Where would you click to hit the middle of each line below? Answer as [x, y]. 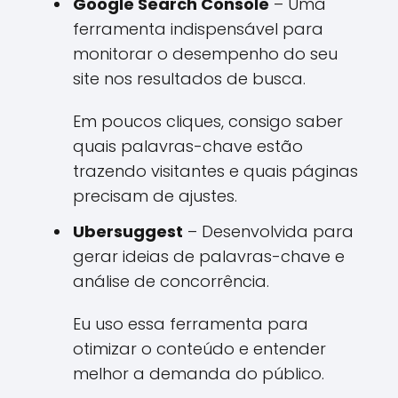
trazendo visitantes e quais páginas [215, 171]
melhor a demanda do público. [199, 374]
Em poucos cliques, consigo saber [208, 121]
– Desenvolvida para [268, 231]
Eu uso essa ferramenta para [191, 324]
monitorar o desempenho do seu [205, 54]
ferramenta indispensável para [198, 29]
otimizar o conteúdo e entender [199, 349]
